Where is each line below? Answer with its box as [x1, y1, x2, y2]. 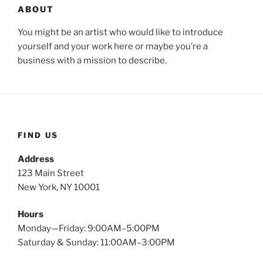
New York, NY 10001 [18, 181, 100, 193]
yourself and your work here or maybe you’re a [18, 41, 208, 52]
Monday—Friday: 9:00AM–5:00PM [18, 223, 160, 234]
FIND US [18, 130, 59, 140]
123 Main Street [18, 167, 84, 178]
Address [18, 153, 54, 164]
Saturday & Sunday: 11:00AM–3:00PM [18, 237, 175, 248]
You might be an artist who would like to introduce [18, 27, 223, 38]
